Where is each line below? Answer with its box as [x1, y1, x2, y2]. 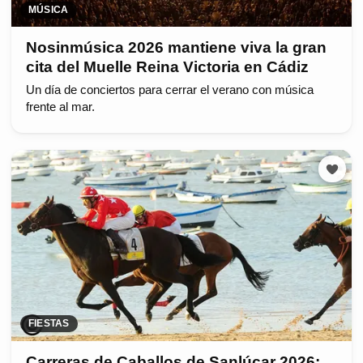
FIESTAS [28, 318, 70, 330]
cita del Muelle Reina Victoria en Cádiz [25, 58, 309, 76]
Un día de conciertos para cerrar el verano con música [25, 83, 314, 96]
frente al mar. [25, 100, 95, 113]
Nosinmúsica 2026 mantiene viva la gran [25, 39, 327, 57]
